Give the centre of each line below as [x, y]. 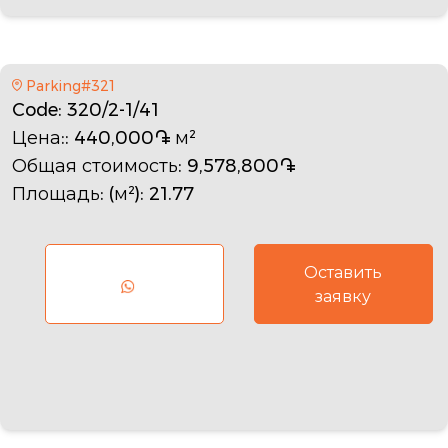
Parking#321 [70, 85]
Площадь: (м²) [76, 193]
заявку [343, 296]
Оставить [343, 272]
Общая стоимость [95, 165]
